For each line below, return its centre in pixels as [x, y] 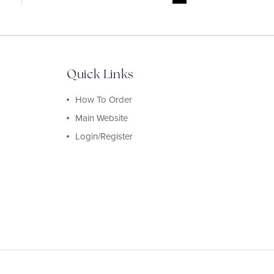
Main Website [102, 118]
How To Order [104, 99]
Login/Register [104, 136]
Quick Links [100, 74]
